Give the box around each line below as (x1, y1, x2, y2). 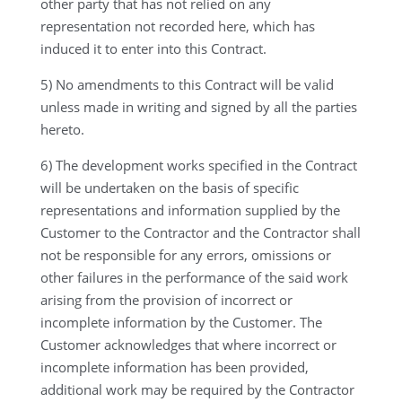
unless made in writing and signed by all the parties (39, 98, 357, 116)
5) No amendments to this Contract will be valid (39, 75, 334, 93)
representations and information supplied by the (39, 201, 340, 219)
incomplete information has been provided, (39, 358, 309, 376)
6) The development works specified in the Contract (39, 156, 357, 174)
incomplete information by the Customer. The (39, 313, 322, 331)
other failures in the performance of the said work (39, 268, 348, 286)
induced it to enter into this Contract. (39, 39, 267, 57)
